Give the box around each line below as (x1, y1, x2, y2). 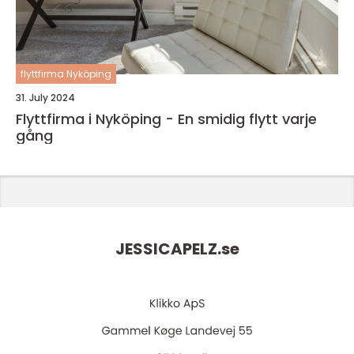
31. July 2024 (16, 91, 75, 104)
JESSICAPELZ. (115, 238, 221, 261)
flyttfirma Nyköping (21, 67, 111, 81)
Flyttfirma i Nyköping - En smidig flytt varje (16, 109, 317, 129)
